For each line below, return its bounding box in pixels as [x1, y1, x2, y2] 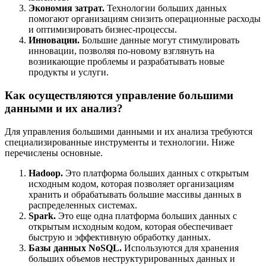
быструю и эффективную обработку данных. [28, 232, 211, 242]
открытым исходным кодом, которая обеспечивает [28, 221, 233, 232]
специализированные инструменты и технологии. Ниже [5, 137, 235, 147]
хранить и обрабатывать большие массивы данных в [28, 189, 242, 199]
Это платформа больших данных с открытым [65, 167, 249, 178]
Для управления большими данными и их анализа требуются [5, 126, 252, 137]
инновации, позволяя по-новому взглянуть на [28, 46, 214, 56]
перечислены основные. [5, 147, 103, 158]
